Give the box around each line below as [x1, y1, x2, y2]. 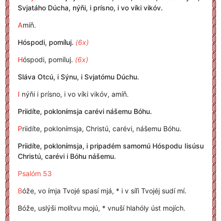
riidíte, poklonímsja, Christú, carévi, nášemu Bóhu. [22, 124, 182, 133]
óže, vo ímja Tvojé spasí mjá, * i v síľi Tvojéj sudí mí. [22, 186, 186, 195]
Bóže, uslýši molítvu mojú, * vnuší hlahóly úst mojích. [17, 204, 185, 212]
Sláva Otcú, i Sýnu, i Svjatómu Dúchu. [17, 73, 139, 81]
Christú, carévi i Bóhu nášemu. [17, 152, 116, 160]
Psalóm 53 [17, 169, 52, 178]
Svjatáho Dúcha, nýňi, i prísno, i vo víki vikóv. [17, 3, 163, 12]
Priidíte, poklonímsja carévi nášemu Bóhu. [17, 107, 152, 115]
